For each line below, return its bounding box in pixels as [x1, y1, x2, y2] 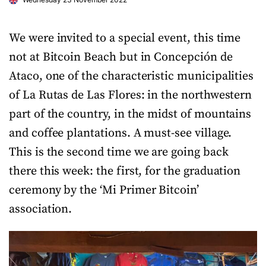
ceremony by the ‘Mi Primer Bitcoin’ [9, 182, 199, 198]
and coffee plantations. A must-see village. [9, 125, 232, 141]
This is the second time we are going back [9, 144, 229, 160]
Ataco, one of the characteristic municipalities [9, 68, 254, 84]
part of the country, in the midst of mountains [9, 106, 252, 122]
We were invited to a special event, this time [9, 30, 241, 46]
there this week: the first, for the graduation [9, 163, 241, 179]
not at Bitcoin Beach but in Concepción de [9, 49, 233, 65]
